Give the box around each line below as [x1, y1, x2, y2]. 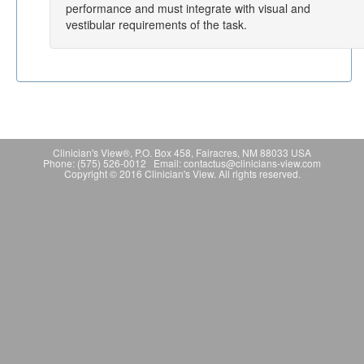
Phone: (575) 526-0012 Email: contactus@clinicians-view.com [43, 156, 321, 170]
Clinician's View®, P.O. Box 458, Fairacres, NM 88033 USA [53, 145, 311, 159]
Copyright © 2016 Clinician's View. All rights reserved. [63, 167, 301, 180]
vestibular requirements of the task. [66, 16, 247, 32]
